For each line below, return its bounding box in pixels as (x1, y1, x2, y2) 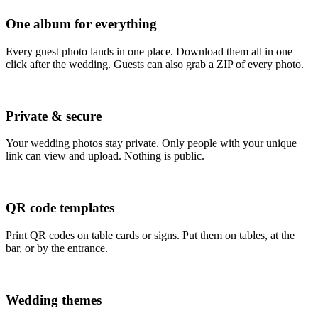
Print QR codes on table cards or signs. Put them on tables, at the (6, 229, 295, 241)
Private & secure (6, 108, 102, 124)
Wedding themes (6, 292, 102, 307)
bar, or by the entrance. (6, 241, 108, 254)
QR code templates (6, 200, 114, 216)
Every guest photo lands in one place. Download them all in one (6, 45, 292, 57)
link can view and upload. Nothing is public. (6, 150, 204, 163)
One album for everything (6, 16, 157, 32)
